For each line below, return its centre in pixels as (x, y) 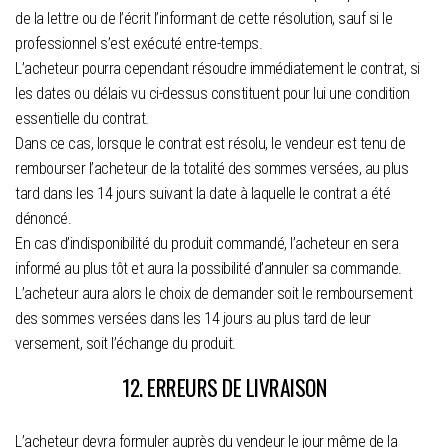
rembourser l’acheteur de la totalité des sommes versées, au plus (211, 169)
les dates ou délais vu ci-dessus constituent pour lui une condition (212, 94)
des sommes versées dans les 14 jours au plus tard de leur (193, 319)
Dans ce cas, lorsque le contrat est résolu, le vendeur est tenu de (210, 144)
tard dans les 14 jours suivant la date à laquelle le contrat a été (202, 194)
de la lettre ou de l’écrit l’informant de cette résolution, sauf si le (203, 19)
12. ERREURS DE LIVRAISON (224, 387)
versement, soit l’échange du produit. (125, 344)
